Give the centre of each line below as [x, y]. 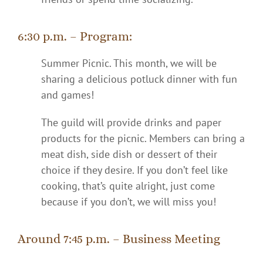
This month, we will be [165, 63]
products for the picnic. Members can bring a [143, 138]
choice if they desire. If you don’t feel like [134, 170]
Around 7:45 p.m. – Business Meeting [119, 239]
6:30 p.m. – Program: [75, 36]
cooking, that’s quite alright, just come [128, 186]
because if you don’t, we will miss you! [129, 201]
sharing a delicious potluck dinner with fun [139, 79]
